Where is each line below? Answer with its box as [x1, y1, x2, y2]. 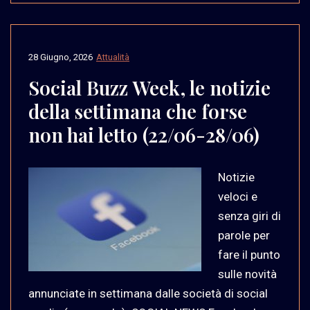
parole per [218, 228, 270, 242]
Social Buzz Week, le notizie [28, 74, 271, 100]
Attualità [96, 51, 129, 62]
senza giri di [218, 208, 281, 223]
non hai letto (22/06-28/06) [28, 121, 259, 147]
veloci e [218, 189, 257, 203]
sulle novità [218, 266, 277, 281]
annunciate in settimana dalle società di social [28, 286, 268, 300]
